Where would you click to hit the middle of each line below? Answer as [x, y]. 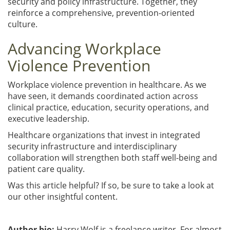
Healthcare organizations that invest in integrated [104, 135]
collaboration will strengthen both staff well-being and [112, 157]
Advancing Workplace [84, 48]
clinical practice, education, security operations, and [108, 107]
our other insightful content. [64, 196]
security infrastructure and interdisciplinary [92, 146]
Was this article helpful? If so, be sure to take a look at [111, 185]
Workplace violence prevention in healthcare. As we [107, 84]
